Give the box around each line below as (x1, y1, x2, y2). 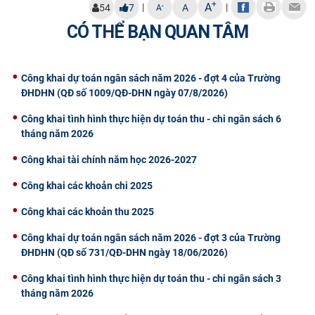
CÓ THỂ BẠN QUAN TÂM (67, 21, 248, 44)
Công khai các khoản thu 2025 (21, 206, 154, 218)
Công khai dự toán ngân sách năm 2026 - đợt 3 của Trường (21, 232, 281, 244)
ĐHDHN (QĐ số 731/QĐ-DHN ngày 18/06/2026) (21, 247, 228, 259)
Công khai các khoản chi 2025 (21, 180, 153, 192)
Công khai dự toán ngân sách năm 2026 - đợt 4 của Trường (21, 72, 281, 84)
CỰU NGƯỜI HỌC (8, 10, 116, 27)
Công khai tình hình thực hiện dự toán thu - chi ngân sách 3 (21, 273, 281, 285)
